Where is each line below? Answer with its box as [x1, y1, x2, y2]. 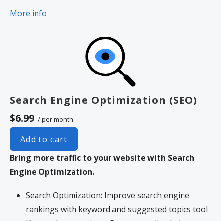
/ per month [37, 114, 73, 124]
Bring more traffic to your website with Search [10, 152, 194, 163]
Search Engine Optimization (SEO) [10, 93, 197, 107]
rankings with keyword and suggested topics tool [26, 203, 208, 215]
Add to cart [20, 133, 68, 145]
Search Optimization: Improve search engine [26, 189, 189, 201]
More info [10, 7, 47, 19]
